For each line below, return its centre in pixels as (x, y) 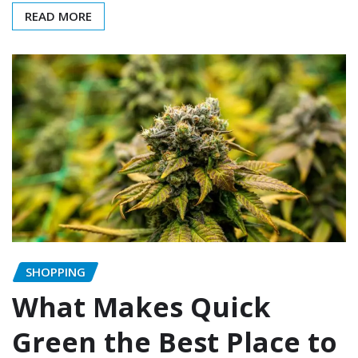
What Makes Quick (141, 307)
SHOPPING (56, 271)
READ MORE (58, 16)
